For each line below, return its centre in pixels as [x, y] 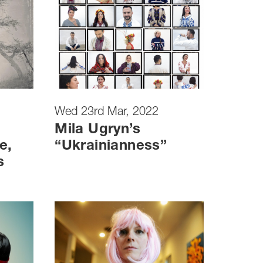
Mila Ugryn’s [97, 131]
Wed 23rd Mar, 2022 [107, 113]
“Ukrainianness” [111, 147]
